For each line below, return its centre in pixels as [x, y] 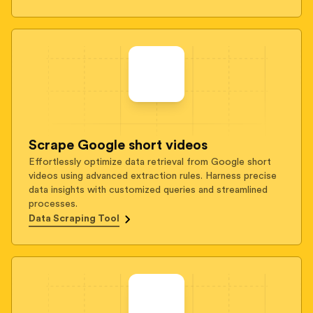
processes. [53, 204]
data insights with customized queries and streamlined [148, 190]
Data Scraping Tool [74, 219]
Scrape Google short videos [118, 145]
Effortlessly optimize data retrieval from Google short [150, 162]
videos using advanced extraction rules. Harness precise [153, 176]
